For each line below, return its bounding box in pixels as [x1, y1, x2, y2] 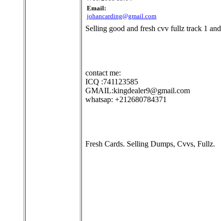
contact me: [85, 69, 121, 77]
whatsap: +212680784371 [85, 95, 167, 104]
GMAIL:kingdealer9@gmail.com [85, 86, 190, 95]
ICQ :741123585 [85, 77, 138, 86]
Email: [87, 4, 106, 12]
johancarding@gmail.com [87, 12, 156, 20]
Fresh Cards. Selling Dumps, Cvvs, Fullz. [85, 140, 215, 148]
